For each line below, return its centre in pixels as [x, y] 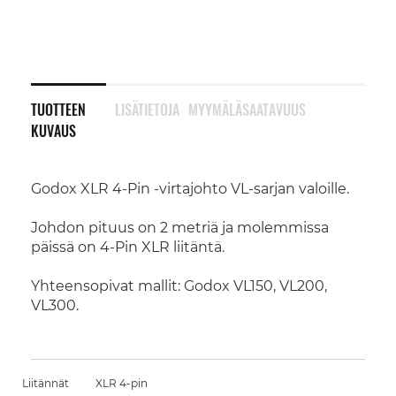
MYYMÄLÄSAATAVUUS [247, 110]
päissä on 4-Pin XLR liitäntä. [128, 247]
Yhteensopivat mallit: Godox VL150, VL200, [179, 286]
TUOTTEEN [58, 110]
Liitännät [46, 383]
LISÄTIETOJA [147, 110]
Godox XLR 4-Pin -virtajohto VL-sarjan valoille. [190, 189]
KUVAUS [53, 131]
